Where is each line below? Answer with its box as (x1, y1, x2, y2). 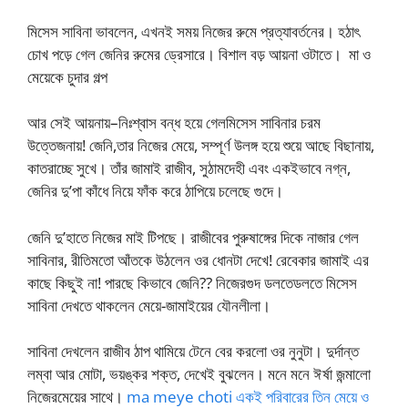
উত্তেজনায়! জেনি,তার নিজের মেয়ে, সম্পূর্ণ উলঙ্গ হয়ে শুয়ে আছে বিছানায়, (27, 135, 374, 156)
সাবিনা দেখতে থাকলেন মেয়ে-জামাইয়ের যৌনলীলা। (27, 294, 274, 316)
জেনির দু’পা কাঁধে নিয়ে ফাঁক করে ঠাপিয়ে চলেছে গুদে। (27, 180, 287, 201)
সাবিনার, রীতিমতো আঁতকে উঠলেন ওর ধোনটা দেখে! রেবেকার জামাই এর (27, 249, 369, 270)
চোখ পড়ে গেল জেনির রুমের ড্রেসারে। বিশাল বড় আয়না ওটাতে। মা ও (27, 43, 371, 65)
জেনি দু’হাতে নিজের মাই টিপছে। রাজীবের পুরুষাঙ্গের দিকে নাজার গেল (27, 226, 359, 248)
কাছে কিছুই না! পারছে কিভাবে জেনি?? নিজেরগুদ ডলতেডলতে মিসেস (27, 271, 357, 293)
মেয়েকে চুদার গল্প (27, 66, 107, 87)
